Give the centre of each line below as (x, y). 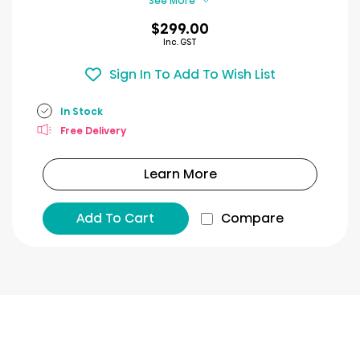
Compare (252, 218)
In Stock (82, 111)
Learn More (180, 174)
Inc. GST (180, 42)
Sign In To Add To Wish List (192, 74)
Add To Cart (116, 218)
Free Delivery (93, 130)
